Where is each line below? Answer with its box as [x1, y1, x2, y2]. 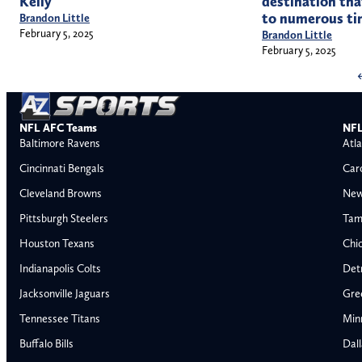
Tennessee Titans [19, 311, 100, 325]
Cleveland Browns [19, 186, 102, 200]
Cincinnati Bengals [19, 161, 104, 175]
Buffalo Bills [19, 336, 74, 350]
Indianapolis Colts [19, 261, 101, 275]
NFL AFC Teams [19, 120, 97, 135]
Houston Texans [19, 236, 95, 250]
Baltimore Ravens [19, 136, 100, 149]
